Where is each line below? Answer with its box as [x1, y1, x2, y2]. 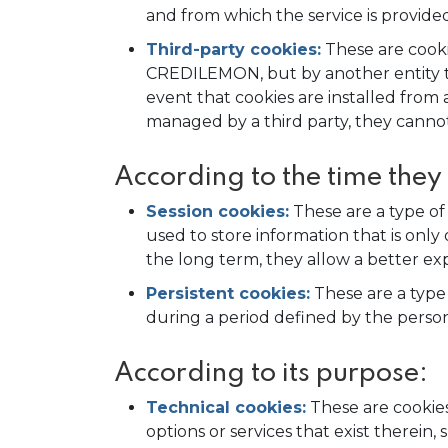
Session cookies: [146, 202, 289, 221]
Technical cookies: [146, 398, 306, 417]
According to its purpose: [114, 360, 428, 387]
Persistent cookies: [146, 284, 310, 303]
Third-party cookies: [146, 40, 321, 59]
